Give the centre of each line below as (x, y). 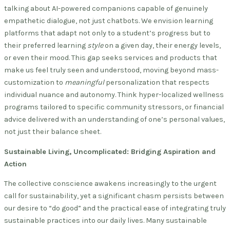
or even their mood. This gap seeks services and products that (111, 58)
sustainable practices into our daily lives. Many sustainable (106, 221)
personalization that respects (157, 83)
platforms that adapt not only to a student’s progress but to (107, 33)
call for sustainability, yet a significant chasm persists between (114, 196)
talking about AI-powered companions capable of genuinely (106, 9)
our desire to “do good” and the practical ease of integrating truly (115, 208)
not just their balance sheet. (53, 132)
